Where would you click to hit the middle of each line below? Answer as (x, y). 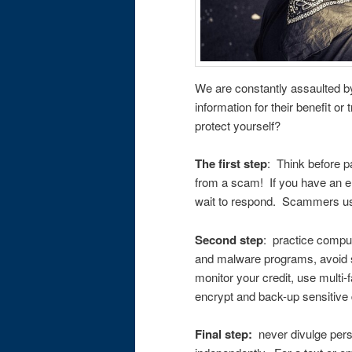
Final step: (224, 334)
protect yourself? (238, 126)
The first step (231, 164)
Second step (229, 239)
